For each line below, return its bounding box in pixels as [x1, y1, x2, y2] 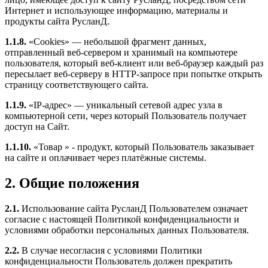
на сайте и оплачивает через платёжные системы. [5, 153, 206, 163]
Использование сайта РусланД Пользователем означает [19, 203, 248, 214]
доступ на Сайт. [5, 121, 69, 132]
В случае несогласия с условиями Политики [19, 245, 202, 256]
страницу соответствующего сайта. [5, 80, 148, 90]
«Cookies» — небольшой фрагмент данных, [26, 36, 206, 47]
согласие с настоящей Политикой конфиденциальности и [5, 214, 239, 225]
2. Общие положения [5, 175, 139, 191]
